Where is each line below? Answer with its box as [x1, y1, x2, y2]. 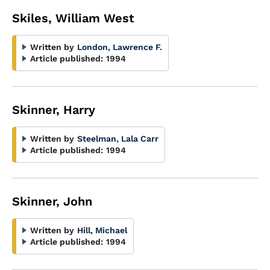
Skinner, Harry [12, 102, 95, 117]
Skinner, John [12, 194, 92, 209]
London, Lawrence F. [77, 42, 162, 52]
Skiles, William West [12, 11, 134, 25]
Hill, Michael [77, 225, 127, 235]
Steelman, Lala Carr [77, 134, 159, 143]
